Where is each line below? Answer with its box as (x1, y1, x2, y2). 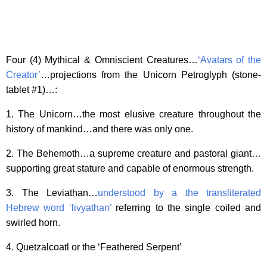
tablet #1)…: (6, 84, 57, 95)
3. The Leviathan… (6, 187, 98, 198)
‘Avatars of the (197, 54, 262, 65)
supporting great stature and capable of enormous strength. (6, 163, 254, 173)
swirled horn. (6, 217, 60, 228)
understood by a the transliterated (98, 187, 261, 198)
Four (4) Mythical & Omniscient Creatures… (6, 54, 198, 65)
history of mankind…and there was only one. (6, 123, 193, 134)
